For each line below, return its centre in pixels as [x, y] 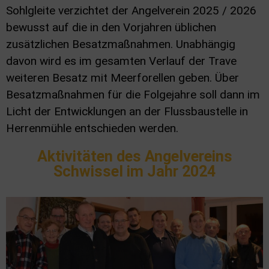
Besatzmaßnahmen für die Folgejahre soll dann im [133, 94]
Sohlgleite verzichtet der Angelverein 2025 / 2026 [131, 10]
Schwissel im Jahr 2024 [134, 171]
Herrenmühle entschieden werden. [92, 128]
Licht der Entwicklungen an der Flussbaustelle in [127, 111]
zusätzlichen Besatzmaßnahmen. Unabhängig [121, 44]
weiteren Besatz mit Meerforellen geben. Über [122, 77]
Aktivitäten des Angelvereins [134, 156]
